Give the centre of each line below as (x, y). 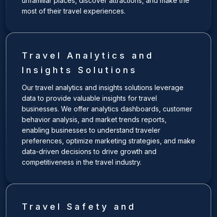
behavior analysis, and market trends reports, (94, 119)
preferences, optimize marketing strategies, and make (108, 141)
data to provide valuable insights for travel (89, 98)
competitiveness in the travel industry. (82, 162)
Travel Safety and (79, 207)
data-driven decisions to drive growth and (89, 151)
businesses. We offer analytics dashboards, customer (107, 109)
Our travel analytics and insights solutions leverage (103, 87)
